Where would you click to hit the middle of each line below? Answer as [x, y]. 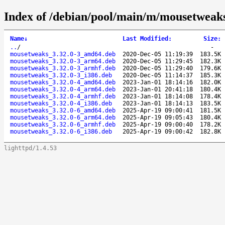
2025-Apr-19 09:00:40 [158, 124]
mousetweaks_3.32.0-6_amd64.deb [63, 110]
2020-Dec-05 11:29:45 [158, 61]
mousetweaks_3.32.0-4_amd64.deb [63, 82]
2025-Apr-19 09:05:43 [158, 117]
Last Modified [145, 38]
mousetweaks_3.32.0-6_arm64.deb [63, 117]
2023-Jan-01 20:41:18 [158, 89]
